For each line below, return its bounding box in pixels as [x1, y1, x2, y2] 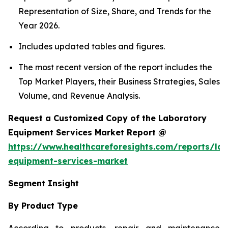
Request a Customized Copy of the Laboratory [8, 113, 207, 124]
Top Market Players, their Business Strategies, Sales [18, 76, 220, 87]
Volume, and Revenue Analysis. [18, 91, 140, 101]
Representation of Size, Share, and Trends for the [18, 6, 211, 16]
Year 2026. [18, 20, 60, 31]
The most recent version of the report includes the [18, 62, 212, 73]
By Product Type [8, 201, 78, 211]
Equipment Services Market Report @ [8, 127, 166, 138]
